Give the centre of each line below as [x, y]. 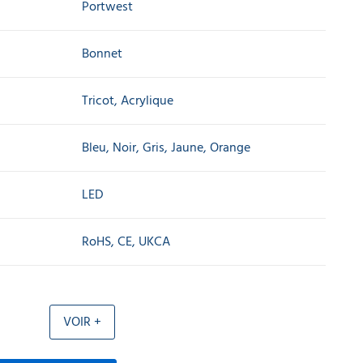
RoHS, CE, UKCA [126, 241]
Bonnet [102, 53]
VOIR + [82, 322]
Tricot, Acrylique [128, 100]
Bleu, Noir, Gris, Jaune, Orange [166, 147]
